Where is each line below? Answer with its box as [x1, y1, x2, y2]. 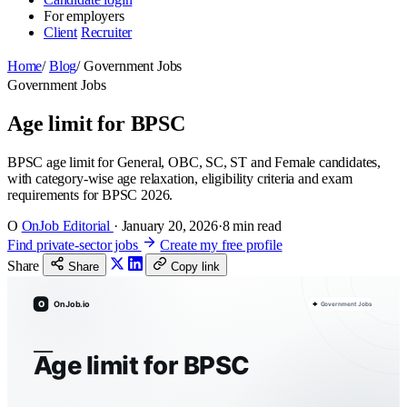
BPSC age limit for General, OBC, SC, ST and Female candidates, [7, 154, 382, 170]
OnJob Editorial [21, 217, 114, 233]
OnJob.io [54, 298, 91, 309]
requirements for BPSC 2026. [7, 186, 174, 203]
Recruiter [80, 25, 133, 40]
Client [44, 25, 77, 40]
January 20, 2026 [121, 217, 218, 233]
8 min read [222, 217, 282, 233]
